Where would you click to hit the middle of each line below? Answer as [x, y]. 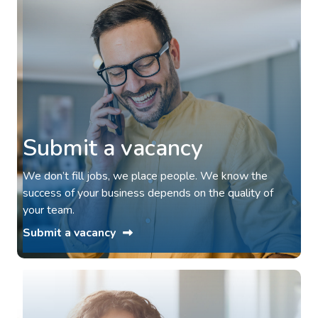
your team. [49, 210]
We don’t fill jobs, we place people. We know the [145, 176]
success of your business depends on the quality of [148, 193]
